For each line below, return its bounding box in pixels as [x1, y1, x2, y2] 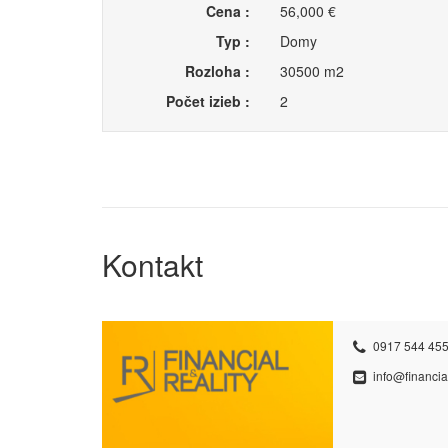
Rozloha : [184, 61, 250, 81]
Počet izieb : [165, 91, 250, 111]
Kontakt [102, 243, 203, 286]
